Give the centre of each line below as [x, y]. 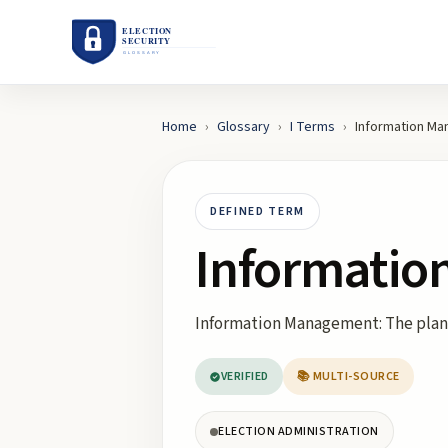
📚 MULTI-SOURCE [348, 376]
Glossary [243, 127]
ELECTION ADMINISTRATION [298, 431]
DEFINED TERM [258, 211]
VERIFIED [245, 376]
